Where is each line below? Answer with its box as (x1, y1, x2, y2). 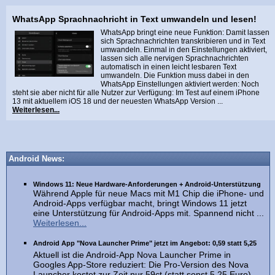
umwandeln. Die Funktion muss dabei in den (101, 71, 249, 80)
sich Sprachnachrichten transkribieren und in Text (101, 37, 265, 45)
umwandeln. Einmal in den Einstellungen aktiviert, (101, 45, 267, 54)
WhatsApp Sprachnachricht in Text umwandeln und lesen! (12, 14, 257, 24)
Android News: (9, 154, 64, 163)
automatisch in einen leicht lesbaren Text (101, 63, 236, 71)
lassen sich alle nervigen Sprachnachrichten (101, 54, 249, 63)
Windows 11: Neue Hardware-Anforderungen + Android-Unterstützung (33, 180, 261, 188)
